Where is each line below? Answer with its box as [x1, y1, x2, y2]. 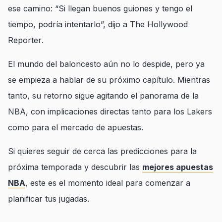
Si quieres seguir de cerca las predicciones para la [8, 146, 197, 156]
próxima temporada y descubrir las [8, 162, 142, 172]
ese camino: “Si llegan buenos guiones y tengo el [8, 3, 192, 13]
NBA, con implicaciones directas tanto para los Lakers [8, 107, 212, 116]
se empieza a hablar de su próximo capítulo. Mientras [8, 75, 210, 85]
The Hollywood [130, 19, 188, 29]
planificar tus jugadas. [8, 194, 89, 204]
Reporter [8, 35, 42, 45]
